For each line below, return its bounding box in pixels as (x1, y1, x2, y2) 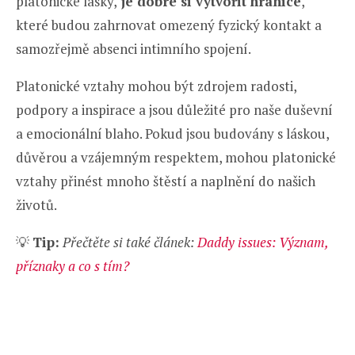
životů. (16, 196, 57, 215)
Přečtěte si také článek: (59, 233, 197, 252)
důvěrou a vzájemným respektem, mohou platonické (16, 148, 336, 167)
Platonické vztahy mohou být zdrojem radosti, (16, 77, 296, 96)
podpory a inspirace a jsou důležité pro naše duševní (16, 101, 333, 120)
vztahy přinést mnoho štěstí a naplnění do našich (16, 172, 315, 191)
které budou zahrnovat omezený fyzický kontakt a (16, 16, 322, 35)
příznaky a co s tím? (16, 257, 129, 276)
